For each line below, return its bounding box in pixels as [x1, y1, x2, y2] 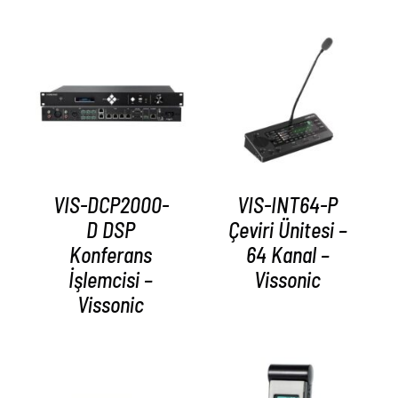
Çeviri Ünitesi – [227, 216, 347, 243]
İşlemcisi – [68, 266, 153, 292]
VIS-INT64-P [237, 191, 338, 218]
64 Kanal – [245, 241, 330, 267]
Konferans [69, 241, 152, 267]
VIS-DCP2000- [52, 191, 169, 218]
